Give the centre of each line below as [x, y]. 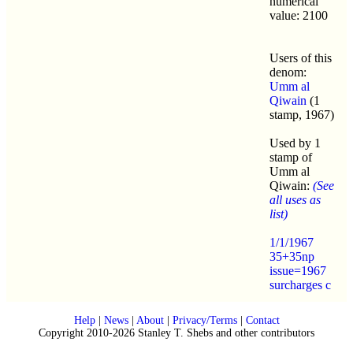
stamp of [291, 157]
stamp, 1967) [302, 114]
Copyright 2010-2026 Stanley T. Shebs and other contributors [176, 333]
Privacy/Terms [204, 320]
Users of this [301, 58]
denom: [288, 72]
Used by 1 [295, 143]
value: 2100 [299, 15]
